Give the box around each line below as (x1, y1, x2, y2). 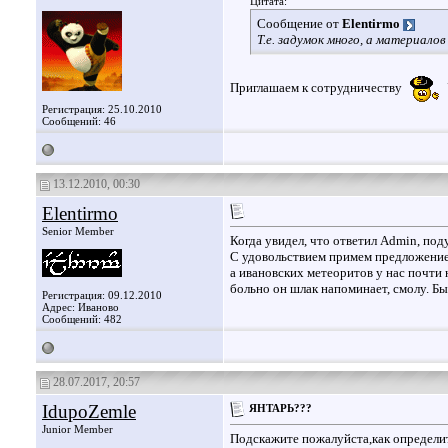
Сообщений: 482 (42, 313, 122, 325)
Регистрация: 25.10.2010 (42, 103, 162, 115)
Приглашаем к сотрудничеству (230, 80, 402, 96)
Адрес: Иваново (42, 301, 119, 313)
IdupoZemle (42, 401, 136, 422)
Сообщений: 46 (42, 115, 116, 127)
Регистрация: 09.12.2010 (42, 289, 162, 301)
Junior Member (42, 423, 113, 435)
